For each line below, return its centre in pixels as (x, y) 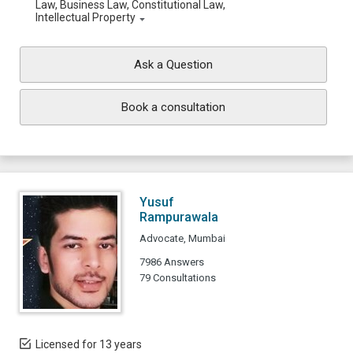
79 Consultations (178, 278)
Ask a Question (173, 65)
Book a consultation (173, 107)
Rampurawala (179, 217)
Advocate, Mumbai (182, 238)
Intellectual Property (85, 17)
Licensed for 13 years (89, 344)
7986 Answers (172, 262)
